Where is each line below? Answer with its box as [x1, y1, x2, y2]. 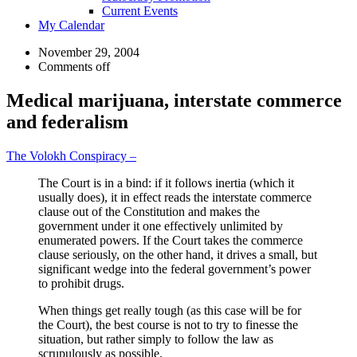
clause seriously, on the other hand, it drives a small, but [38, 247, 317, 261]
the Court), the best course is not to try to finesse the [38, 317, 298, 331]
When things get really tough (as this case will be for [38, 303, 301, 317]
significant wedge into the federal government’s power [38, 261, 311, 276]
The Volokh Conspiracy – [6, 148, 136, 163]
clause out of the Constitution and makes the [38, 204, 260, 218]
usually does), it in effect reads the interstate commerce [38, 190, 312, 204]
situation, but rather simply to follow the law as [38, 331, 273, 346]
